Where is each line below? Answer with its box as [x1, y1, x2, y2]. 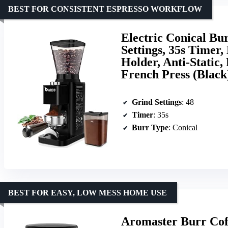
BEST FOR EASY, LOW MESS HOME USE [8, 188, 167, 197]
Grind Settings [132, 98, 182, 107]
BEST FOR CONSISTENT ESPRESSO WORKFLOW [8, 4, 202, 13]
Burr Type [132, 123, 168, 132]
